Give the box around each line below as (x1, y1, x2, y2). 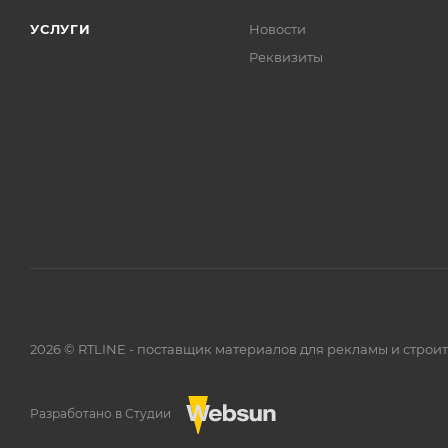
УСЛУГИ (30, 21, 91, 37)
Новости (249, 21, 307, 37)
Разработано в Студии (30, 406, 171, 421)
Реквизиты (249, 49, 324, 65)
